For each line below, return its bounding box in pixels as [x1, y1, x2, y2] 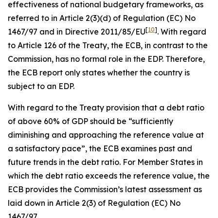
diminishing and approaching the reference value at [8, 130, 204, 140]
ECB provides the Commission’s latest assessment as [8, 184, 202, 194]
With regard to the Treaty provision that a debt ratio [8, 103, 204, 112]
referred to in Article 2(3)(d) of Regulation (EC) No [8, 13, 196, 23]
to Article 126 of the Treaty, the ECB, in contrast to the [8, 40, 208, 50]
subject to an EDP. [8, 81, 74, 91]
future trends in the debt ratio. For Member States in [8, 157, 203, 167]
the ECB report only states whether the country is [8, 68, 190, 77]
